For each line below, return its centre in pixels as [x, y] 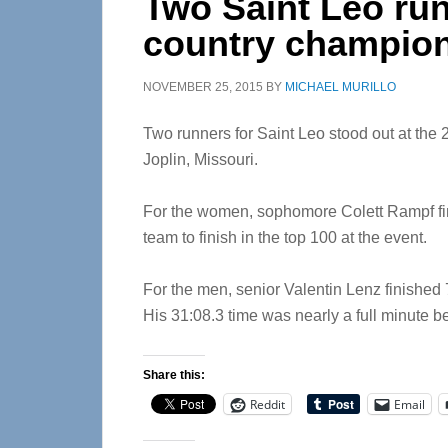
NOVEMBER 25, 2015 [203, 87]
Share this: [174, 375]
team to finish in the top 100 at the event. [285, 237]
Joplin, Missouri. [200, 159]
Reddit [267, 404]
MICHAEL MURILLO [340, 87]
